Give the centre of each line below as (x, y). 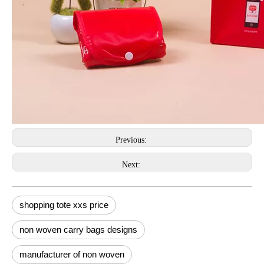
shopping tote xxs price (64, 205)
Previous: (132, 140)
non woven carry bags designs (78, 230)
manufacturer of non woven (72, 254)
